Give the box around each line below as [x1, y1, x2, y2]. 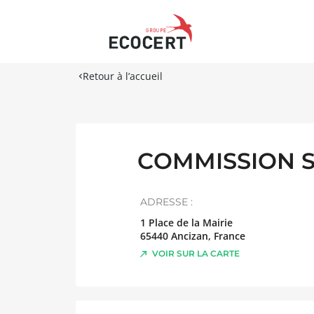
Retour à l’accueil [83, 69, 163, 83]
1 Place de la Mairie [140, 216, 233, 229]
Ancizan [171, 229, 208, 243]
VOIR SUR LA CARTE [152, 248, 240, 259]
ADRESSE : [140, 196, 193, 208]
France [214, 229, 245, 243]
